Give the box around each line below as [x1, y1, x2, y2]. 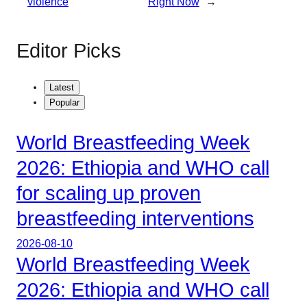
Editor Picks [16, 39, 121, 62]
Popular [49, 97, 79, 108]
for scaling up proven [16, 182, 201, 205]
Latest [49, 82, 74, 93]
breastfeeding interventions [16, 208, 254, 230]
